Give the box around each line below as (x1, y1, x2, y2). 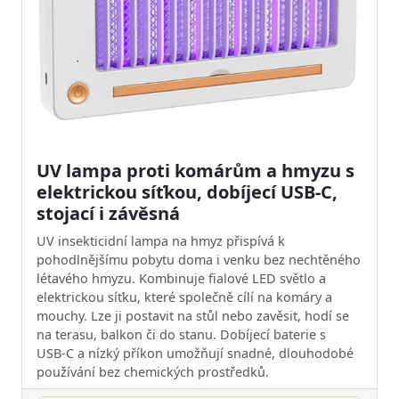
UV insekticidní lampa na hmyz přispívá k (37, 232, 285, 249)
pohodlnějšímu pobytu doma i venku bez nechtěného (37, 250, 361, 268)
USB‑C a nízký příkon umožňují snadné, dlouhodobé (37, 344, 354, 362)
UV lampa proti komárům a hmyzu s (37, 158, 354, 183)
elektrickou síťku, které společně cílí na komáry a (37, 288, 332, 305)
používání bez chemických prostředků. (37, 362, 269, 380)
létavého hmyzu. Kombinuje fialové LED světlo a (37, 269, 326, 287)
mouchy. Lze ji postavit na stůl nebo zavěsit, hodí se (37, 306, 349, 324)
